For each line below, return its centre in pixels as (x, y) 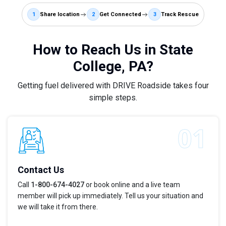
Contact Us (41, 170)
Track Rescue (180, 14)
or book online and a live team (132, 185)
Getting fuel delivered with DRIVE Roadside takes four (113, 86)
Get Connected (120, 14)
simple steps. (113, 98)
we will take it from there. (58, 207)
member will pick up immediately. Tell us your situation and (110, 196)
